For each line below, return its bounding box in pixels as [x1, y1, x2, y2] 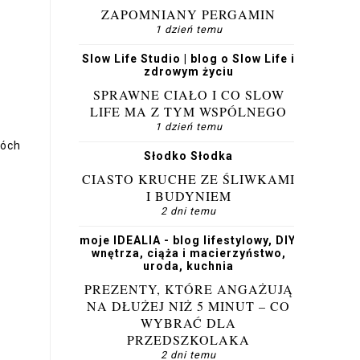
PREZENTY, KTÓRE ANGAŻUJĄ [84, 280, 293, 297]
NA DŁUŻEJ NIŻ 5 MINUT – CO [87, 297, 290, 314]
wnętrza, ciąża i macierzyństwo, [91, 247, 286, 260]
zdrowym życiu [143, 65, 234, 78]
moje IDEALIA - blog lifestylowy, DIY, [79, 234, 298, 247]
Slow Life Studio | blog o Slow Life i [82, 52, 295, 65]
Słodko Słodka [144, 149, 233, 162]
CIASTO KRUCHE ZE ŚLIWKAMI [82, 170, 295, 187]
